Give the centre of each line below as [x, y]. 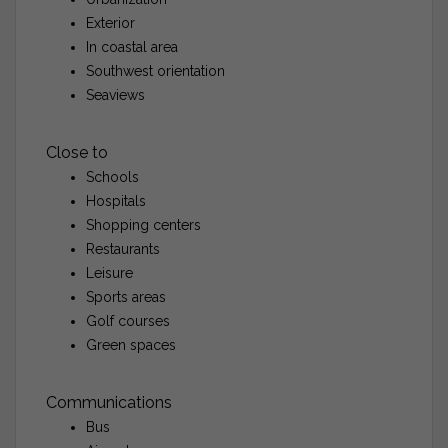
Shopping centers [143, 224]
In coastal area [132, 46]
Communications [109, 402]
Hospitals [116, 200]
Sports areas [126, 296]
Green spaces [131, 344]
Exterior [110, 22]
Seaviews [115, 94]
